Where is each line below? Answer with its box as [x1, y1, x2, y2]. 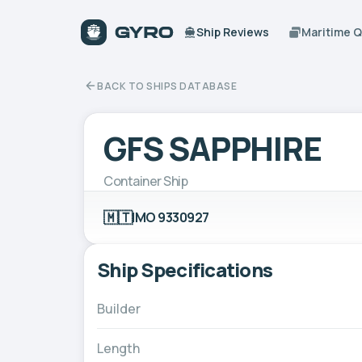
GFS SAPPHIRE [103, 125, 322, 170]
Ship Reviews [196, 24, 270, 40]
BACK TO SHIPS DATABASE [97, 78, 237, 93]
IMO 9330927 [132, 208, 209, 226]
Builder [97, 299, 141, 318]
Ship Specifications [97, 255, 273, 283]
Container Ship [103, 171, 188, 190]
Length [97, 339, 140, 357]
